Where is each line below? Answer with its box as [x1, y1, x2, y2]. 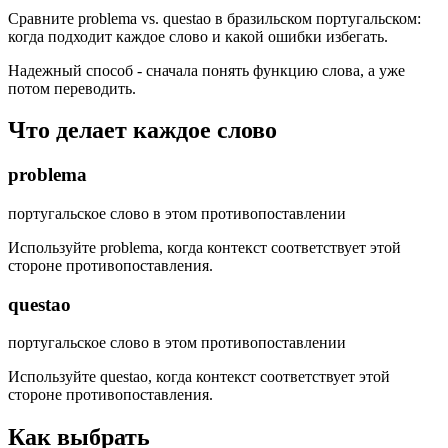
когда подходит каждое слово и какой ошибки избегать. [8, 27, 388, 45]
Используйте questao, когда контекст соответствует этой [8, 368, 390, 386]
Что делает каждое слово [8, 117, 277, 144]
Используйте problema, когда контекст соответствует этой [8, 239, 401, 257]
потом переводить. [8, 79, 136, 97]
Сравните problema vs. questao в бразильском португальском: [8, 9, 421, 27]
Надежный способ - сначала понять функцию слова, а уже [8, 61, 405, 79]
